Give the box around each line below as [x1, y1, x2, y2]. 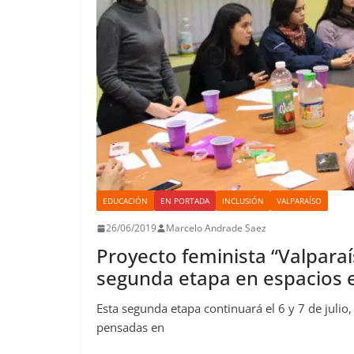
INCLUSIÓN [222, 195, 264, 207]
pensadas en [96, 319, 164, 336]
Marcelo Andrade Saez [166, 221, 266, 235]
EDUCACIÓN [103, 195, 148, 207]
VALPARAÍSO [277, 195, 322, 207]
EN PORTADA [160, 195, 209, 207]
